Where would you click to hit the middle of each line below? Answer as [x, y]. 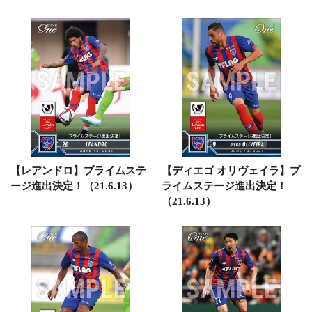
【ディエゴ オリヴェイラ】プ [231, 170]
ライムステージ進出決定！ [224, 186]
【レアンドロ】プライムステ [78, 170]
